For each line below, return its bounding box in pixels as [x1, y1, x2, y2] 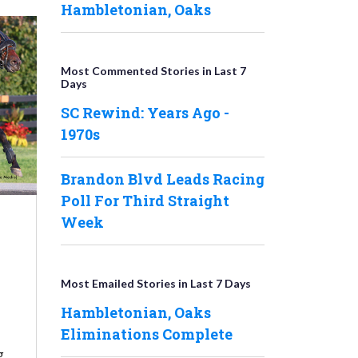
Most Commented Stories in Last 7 [61, 64, 246, 78]
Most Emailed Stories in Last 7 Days [61, 276, 251, 290]
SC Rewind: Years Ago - [61, 103, 229, 122]
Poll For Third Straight [61, 191, 229, 210]
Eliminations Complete [61, 324, 233, 344]
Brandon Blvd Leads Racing [61, 169, 265, 189]
